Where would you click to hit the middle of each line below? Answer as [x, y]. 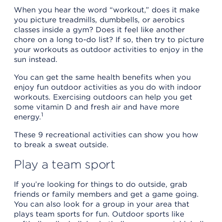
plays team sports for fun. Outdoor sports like [99, 214]
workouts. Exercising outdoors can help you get [103, 97]
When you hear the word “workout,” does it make [107, 10]
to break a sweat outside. [61, 144]
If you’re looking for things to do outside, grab [101, 184]
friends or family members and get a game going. [106, 194]
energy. [28, 117]
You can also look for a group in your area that [102, 204]
